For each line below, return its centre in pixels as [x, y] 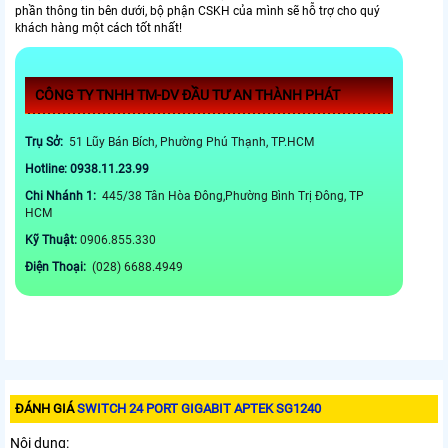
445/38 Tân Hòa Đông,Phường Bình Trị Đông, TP [231, 196]
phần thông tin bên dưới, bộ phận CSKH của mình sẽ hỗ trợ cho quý [197, 11]
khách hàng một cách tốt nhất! [98, 28]
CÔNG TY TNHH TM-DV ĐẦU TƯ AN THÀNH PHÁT [189, 95]
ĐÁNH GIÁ [46, 409]
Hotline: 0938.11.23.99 [88, 169]
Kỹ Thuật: [52, 240]
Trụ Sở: [45, 142]
